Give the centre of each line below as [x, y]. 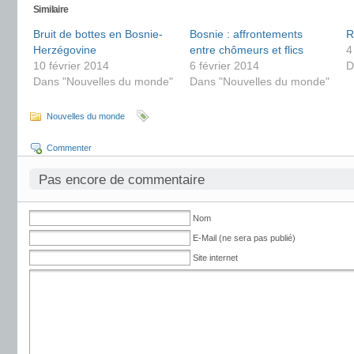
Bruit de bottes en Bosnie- [98, 34]
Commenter [69, 148]
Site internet [215, 258]
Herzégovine [65, 50]
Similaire [51, 9]
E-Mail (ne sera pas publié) [244, 238]
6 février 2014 [224, 66]
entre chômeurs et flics [247, 50]
